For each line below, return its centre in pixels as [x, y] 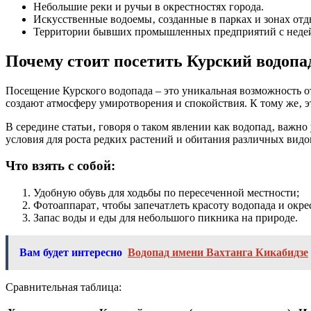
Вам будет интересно [71, 252]
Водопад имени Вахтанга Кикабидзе [218, 252]
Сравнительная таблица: [64, 287]
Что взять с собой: [60, 166]
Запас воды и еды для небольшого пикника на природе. [166, 217]
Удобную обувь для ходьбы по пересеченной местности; [166, 192]
